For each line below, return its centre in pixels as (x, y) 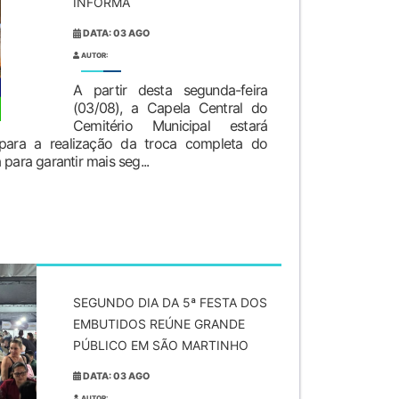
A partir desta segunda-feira (171, 90)
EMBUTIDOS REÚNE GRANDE (159, 323)
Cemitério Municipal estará (171, 126)
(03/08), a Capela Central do (171, 108)
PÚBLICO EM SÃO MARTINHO (161, 345)
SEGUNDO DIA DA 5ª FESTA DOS (170, 302)
